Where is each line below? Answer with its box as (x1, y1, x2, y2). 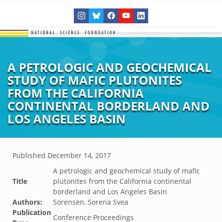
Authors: (12, 197, 42, 207)
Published (12, 151, 48, 160)
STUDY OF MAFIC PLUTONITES (7, 72, 182, 88)
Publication (12, 208, 51, 217)
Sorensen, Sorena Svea (53, 197, 128, 207)
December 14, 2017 (48, 151, 111, 160)
